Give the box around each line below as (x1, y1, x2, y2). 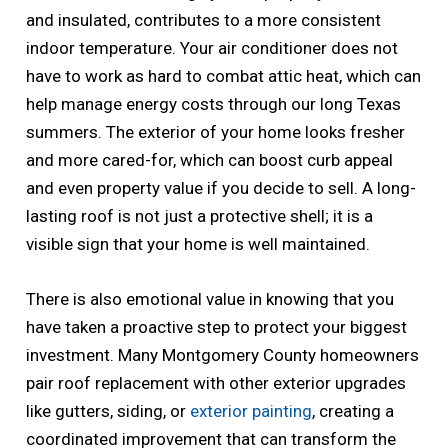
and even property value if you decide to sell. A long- (26, 178, 417, 198)
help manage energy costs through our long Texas (26, 94, 402, 114)
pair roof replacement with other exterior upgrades (26, 373, 407, 394)
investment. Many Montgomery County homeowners (26, 345, 420, 366)
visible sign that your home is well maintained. (26, 234, 371, 254)
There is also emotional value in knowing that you (26, 289, 395, 310)
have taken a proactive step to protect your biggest (26, 317, 408, 338)
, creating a (312, 401, 395, 422)
